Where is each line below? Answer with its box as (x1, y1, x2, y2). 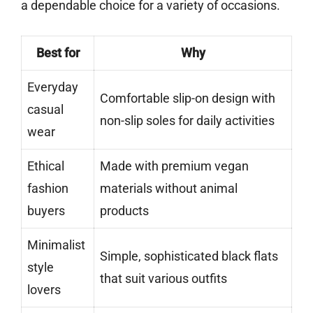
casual (27, 102, 64, 117)
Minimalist (27, 238, 85, 253)
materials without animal (100, 181, 238, 196)
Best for (36, 45, 80, 61)
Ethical (27, 159, 64, 174)
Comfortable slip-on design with (100, 91, 275, 106)
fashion (27, 181, 68, 196)
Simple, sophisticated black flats (100, 249, 278, 264)
